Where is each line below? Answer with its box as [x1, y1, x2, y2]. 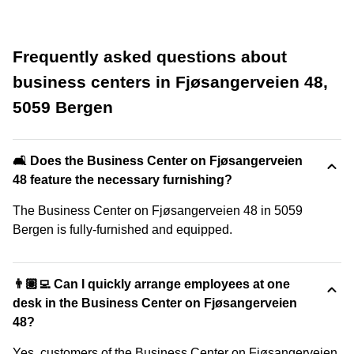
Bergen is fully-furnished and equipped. [13, 222, 232, 236]
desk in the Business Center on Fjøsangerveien [13, 296, 297, 310]
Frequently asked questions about [13, 47, 287, 66]
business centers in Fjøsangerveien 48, [13, 72, 328, 91]
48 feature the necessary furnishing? [13, 172, 232, 186]
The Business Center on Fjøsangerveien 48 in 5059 [13, 203, 303, 217]
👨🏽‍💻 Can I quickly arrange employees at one [13, 277, 290, 291]
